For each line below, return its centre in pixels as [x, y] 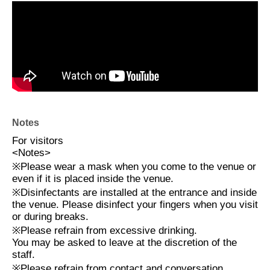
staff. [24, 255]
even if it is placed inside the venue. [93, 179]
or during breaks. [50, 217]
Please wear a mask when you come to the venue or [138, 167]
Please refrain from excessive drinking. [109, 231]
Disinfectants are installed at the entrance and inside [139, 193]
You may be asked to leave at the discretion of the [124, 243]
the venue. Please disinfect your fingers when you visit [135, 205]
